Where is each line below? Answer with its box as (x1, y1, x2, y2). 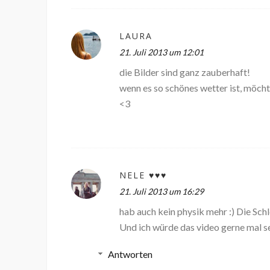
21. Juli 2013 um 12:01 (119, 47, 204, 58)
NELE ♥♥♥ (119, 169, 167, 181)
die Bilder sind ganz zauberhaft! (119, 66, 250, 78)
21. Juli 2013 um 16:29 (119, 186, 204, 197)
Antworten (107, 248, 152, 260)
